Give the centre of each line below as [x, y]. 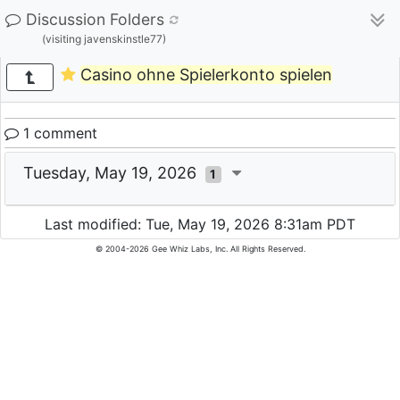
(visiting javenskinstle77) [104, 39]
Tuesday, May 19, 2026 [114, 173]
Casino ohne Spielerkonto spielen [206, 75]
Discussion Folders [95, 19]
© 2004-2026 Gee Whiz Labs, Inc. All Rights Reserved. [200, 249]
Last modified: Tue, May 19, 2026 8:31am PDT [200, 225]
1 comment [58, 133]
